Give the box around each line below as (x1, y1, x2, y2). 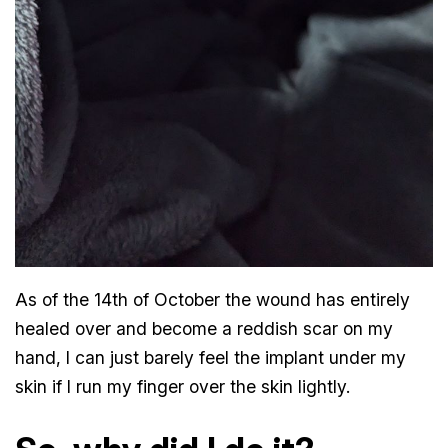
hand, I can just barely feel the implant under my (15, 346, 407, 368)
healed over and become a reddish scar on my (15, 317, 394, 339)
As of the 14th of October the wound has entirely (15, 288, 411, 310)
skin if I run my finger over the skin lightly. (15, 375, 351, 397)
